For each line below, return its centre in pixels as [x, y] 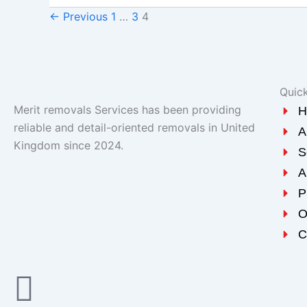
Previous [84, 16]
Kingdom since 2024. [69, 145]
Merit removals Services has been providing [127, 110]
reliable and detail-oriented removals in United [134, 127]
